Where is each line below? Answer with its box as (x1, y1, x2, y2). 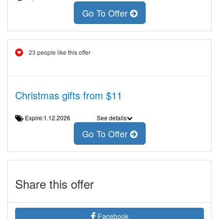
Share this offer (15, 175, 94, 192)
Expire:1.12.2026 (23, 113, 78, 122)
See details (96, 113, 127, 122)
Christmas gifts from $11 (15, 88, 122, 102)
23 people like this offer (29, 48, 90, 56)
